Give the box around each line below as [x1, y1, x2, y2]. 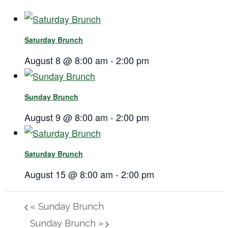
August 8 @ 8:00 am [24, 53, 108, 67]
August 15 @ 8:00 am [24, 167, 113, 181]
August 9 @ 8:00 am [24, 110, 108, 124]
